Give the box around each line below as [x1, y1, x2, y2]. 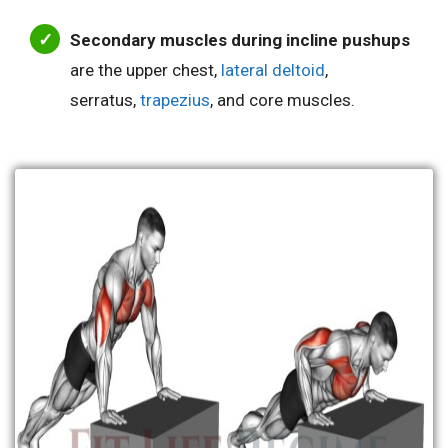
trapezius [140, 89, 210, 110]
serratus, [70, 89, 140, 110]
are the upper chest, [70, 59, 221, 80]
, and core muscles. [210, 89, 355, 110]
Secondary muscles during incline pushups [70, 29, 410, 50]
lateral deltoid [221, 59, 325, 80]
